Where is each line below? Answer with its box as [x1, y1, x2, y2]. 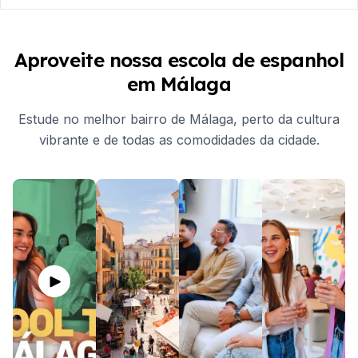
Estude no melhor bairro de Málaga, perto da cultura [18, 111, 340, 127]
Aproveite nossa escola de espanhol [14, 48, 344, 72]
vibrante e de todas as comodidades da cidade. [38, 132, 320, 148]
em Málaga [126, 72, 232, 96]
